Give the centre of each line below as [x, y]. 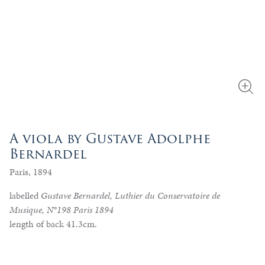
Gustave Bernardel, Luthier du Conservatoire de [130, 195]
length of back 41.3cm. [53, 224]
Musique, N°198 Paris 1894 [62, 210]
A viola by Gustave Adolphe [110, 139]
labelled [25, 195]
